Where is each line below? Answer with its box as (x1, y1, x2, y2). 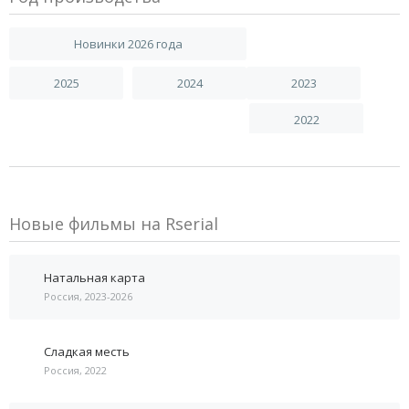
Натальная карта (44, 268, 145, 286)
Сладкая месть (44, 342, 130, 360)
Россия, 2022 (44, 362, 107, 377)
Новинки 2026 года (73, 35, 183, 52)
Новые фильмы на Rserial (9, 212, 218, 235)
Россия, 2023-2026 (44, 288, 132, 303)
